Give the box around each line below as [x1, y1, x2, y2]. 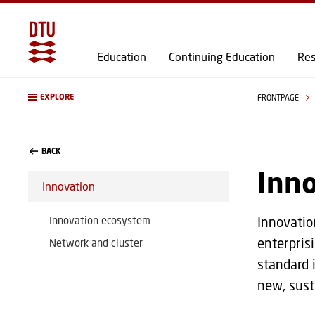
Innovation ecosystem [49, 214, 150, 226]
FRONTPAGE [257, 93, 301, 102]
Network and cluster [49, 236, 143, 249]
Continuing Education [169, 50, 275, 63]
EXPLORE [40, 92, 74, 102]
